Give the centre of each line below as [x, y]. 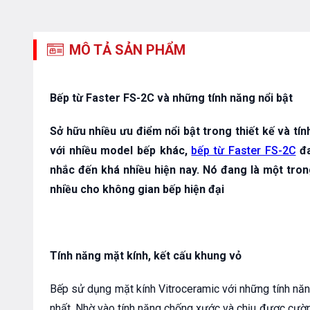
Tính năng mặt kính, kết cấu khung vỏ [146, 256]
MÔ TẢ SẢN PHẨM [127, 50]
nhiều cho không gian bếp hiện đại [137, 189]
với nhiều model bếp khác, [121, 151]
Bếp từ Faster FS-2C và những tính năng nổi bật [171, 98]
